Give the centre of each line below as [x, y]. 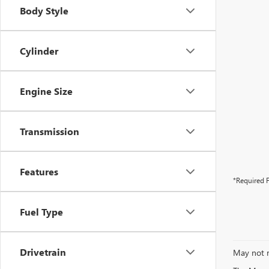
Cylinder [39, 51]
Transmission [50, 131]
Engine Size [46, 91]
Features [39, 172]
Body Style [44, 11]
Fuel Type [41, 212]
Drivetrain [43, 252]
